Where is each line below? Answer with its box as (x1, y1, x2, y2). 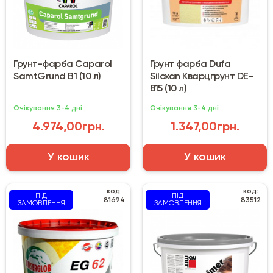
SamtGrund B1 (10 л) (13, 72, 101, 82)
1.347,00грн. (170, 121, 239, 134)
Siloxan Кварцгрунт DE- (150, 72, 253, 82)
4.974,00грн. (32, 121, 105, 134)
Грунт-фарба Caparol (13, 60, 112, 70)
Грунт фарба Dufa (150, 60, 230, 70)
